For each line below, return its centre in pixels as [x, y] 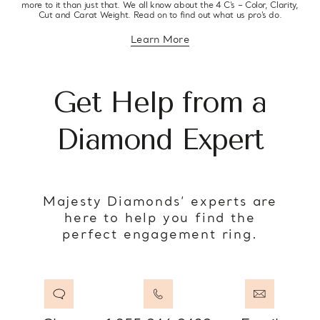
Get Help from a [160, 102]
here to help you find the [160, 219]
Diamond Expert [160, 139]
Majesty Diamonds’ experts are [160, 202]
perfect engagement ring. [160, 235]
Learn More [160, 40]
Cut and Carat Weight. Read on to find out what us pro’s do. [160, 15]
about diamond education [224, 44]
